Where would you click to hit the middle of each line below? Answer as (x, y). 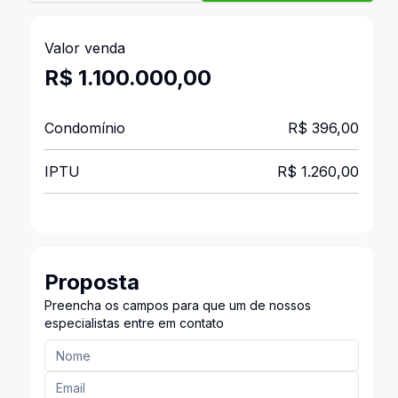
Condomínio (84, 128)
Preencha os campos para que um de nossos (177, 305)
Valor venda (84, 48)
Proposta (92, 282)
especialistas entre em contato (134, 323)
